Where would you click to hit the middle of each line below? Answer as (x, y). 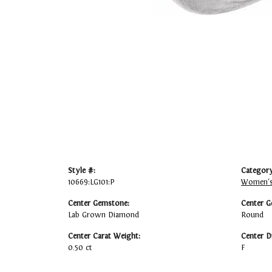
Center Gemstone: (99, 204)
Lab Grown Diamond (104, 215)
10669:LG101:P (91, 182)
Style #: (82, 171)
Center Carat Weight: (104, 236)
